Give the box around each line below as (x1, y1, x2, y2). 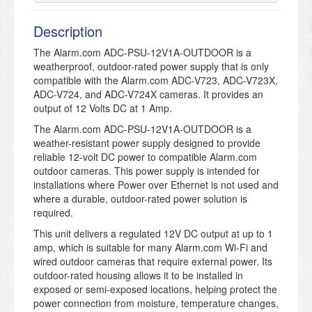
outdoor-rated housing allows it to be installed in (33, 268, 243, 283)
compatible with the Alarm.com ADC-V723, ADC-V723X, (33, 73, 278, 88)
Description (33, 21, 102, 42)
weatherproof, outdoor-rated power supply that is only (33, 59, 269, 74)
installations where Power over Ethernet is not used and (33, 178, 279, 192)
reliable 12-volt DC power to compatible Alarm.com (33, 150, 257, 164)
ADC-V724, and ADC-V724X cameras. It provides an (33, 87, 263, 102)
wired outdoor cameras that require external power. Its (33, 254, 272, 269)
